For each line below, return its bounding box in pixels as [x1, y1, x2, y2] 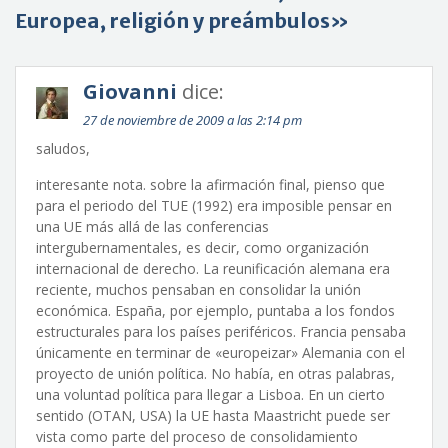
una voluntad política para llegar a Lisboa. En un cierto [36, 385, 385, 404]
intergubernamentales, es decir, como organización [36, 238, 369, 257]
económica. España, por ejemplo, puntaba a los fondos [36, 301, 395, 320]
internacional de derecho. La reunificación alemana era [36, 259, 390, 278]
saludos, [36, 139, 90, 158]
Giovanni [83, 78, 177, 105]
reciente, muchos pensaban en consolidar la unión [36, 280, 361, 299]
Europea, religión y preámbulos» [15, 8, 349, 33]
